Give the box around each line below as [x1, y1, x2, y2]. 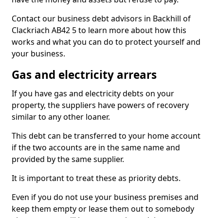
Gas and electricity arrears [12, 67, 157, 82]
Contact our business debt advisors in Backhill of [12, 13, 191, 24]
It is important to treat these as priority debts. [12, 173, 181, 183]
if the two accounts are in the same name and [12, 142, 180, 153]
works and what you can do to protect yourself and [12, 36, 200, 47]
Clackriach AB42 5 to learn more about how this [12, 25, 186, 36]
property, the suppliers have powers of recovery [12, 100, 189, 110]
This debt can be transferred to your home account [12, 130, 200, 141]
